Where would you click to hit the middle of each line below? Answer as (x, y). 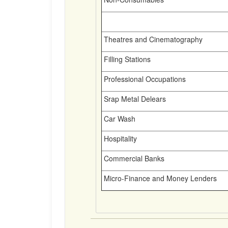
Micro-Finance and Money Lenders (159, 178)
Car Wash (119, 119)
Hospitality (119, 138)
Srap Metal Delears (134, 99)
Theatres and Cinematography (152, 39)
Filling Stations (126, 59)
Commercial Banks (133, 158)
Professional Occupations (144, 79)
